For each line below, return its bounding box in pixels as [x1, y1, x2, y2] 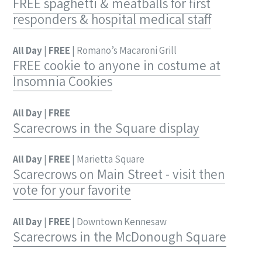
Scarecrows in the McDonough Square [13, 227, 226, 246]
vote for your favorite [13, 181, 131, 199]
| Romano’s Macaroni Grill [70, 44, 177, 57]
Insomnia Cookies [13, 73, 112, 91]
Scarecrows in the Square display [13, 119, 199, 137]
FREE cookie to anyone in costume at [13, 57, 220, 75]
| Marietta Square [70, 153, 144, 166]
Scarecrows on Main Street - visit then [13, 166, 225, 184]
